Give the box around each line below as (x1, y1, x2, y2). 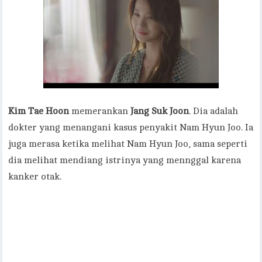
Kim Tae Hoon (8, 106, 70, 117)
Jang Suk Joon (130, 106, 189, 117)
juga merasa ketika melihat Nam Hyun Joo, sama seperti (8, 139, 248, 150)
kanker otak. (8, 171, 62, 182)
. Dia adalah (189, 106, 239, 117)
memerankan (69, 106, 131, 117)
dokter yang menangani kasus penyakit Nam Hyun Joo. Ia (8, 122, 254, 133)
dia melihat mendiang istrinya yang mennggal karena (8, 155, 242, 166)
